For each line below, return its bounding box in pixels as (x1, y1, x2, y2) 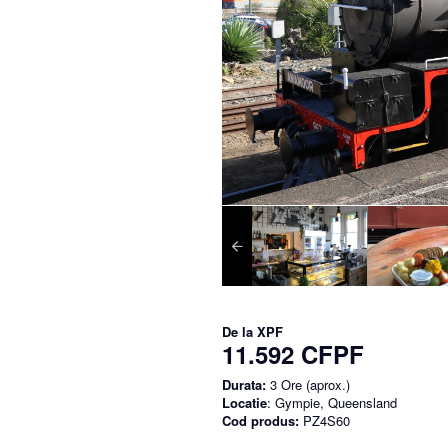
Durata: (222, 374, 266, 394)
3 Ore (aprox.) (266, 374, 350, 394)
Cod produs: (222, 410, 299, 430)
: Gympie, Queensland (267, 392, 397, 412)
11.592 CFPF (222, 336, 364, 371)
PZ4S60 (299, 410, 350, 430)
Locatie (222, 392, 267, 412)
